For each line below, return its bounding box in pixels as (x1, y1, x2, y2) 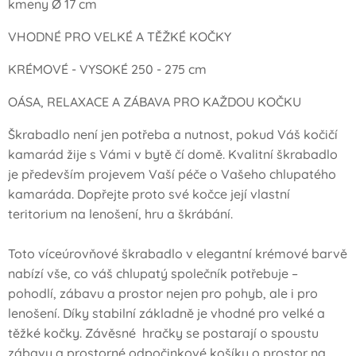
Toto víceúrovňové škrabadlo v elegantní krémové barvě (8, 246, 347, 261)
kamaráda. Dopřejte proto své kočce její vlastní (8, 186, 290, 202)
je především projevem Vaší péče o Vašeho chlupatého (8, 166, 336, 182)
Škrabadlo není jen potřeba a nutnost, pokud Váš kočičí (8, 126, 338, 142)
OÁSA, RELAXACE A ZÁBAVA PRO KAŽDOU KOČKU (8, 94, 301, 110)
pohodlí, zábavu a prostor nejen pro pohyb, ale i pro (8, 285, 318, 301)
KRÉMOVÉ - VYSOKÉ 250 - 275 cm (8, 61, 207, 77)
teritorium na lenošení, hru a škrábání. (8, 206, 236, 222)
